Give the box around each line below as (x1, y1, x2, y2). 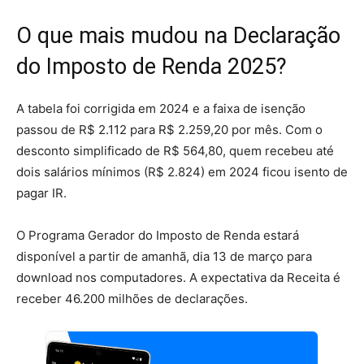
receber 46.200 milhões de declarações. (16, 290, 248, 306)
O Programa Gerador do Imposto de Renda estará (16, 227, 299, 243)
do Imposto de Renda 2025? (16, 53, 287, 80)
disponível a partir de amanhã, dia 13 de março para (16, 248, 312, 264)
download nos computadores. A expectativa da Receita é (16, 269, 340, 285)
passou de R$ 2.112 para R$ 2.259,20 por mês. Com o (16, 121, 323, 137)
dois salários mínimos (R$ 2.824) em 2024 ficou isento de (16, 163, 348, 180)
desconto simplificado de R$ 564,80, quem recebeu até (16, 142, 334, 158)
